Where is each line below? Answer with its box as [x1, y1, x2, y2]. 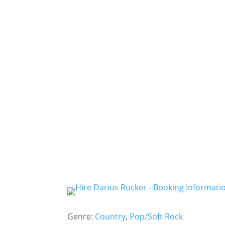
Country [95, 211, 126, 222]
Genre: [67, 211, 95, 222]
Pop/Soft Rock [130, 211, 183, 222]
